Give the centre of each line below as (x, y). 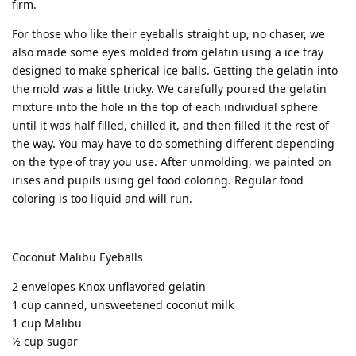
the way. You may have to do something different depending (173, 143)
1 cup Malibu (47, 323)
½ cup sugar (45, 341)
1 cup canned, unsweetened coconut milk (123, 304)
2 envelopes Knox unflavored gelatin (109, 286)
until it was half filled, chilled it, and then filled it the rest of (170, 125)
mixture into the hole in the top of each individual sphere (165, 106)
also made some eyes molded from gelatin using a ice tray (168, 52)
